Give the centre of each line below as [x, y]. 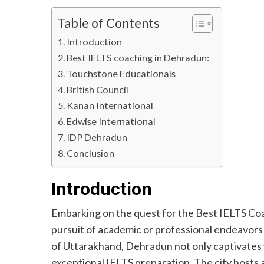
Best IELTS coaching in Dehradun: [138, 57]
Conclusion [91, 153]
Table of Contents [109, 23]
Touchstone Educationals [121, 73]
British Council [98, 89]
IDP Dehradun [97, 137]
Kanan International [110, 105]
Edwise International [111, 121]
